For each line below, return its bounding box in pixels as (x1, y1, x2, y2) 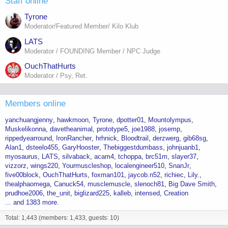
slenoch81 (134, 180, 164, 188)
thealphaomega (5, 180, 50, 188)
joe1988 (132, 125, 155, 133)
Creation (164, 189, 188, 197)
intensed (135, 189, 160, 197)
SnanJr (168, 162, 189, 169)
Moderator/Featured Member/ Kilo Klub (24, 22, 138, 31)
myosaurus (5, 153, 38, 160)
